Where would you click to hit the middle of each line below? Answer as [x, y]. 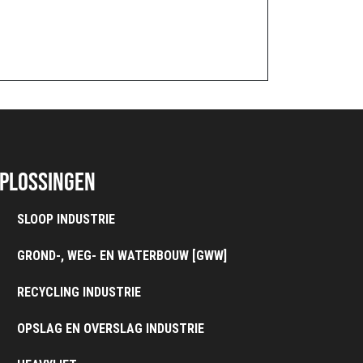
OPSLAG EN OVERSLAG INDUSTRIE [111, 329]
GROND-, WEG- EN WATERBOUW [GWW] [122, 256]
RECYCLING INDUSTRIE [79, 292]
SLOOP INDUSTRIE [66, 219]
